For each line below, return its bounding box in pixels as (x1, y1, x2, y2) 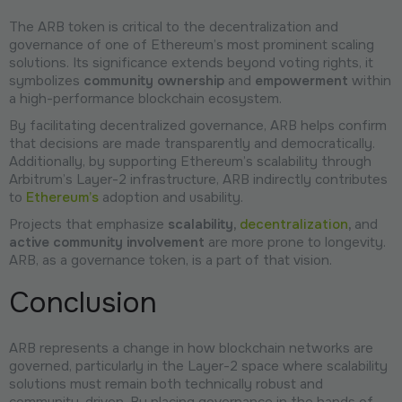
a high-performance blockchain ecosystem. (9, 89, 282, 108)
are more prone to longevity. (205, 232, 386, 251)
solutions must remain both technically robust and (9, 374, 323, 393)
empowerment (251, 71, 348, 90)
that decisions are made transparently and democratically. (9, 134, 375, 153)
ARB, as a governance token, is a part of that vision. (9, 250, 332, 269)
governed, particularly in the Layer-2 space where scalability (9, 356, 388, 375)
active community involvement (9, 232, 205, 251)
